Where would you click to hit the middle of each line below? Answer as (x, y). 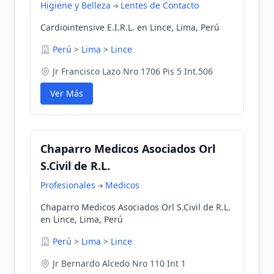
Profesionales (68, 185)
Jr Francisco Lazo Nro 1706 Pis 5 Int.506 (133, 71)
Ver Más (67, 93)
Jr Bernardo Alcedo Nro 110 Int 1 (119, 263)
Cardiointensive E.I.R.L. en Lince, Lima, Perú (130, 27)
